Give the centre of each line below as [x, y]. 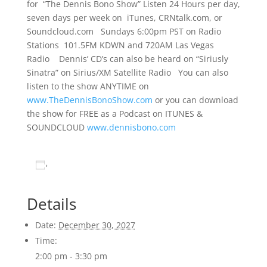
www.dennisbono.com [131, 127]
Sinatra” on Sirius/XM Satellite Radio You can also [127, 72]
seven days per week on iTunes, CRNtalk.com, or [124, 18]
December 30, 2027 [97, 225]
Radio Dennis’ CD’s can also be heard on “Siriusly [127, 59]
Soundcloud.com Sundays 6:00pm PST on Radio [124, 31]
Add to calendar [89, 165]
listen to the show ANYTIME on [88, 86]
